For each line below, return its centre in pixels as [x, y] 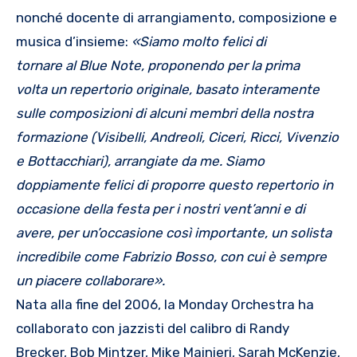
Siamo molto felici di [203, 41]
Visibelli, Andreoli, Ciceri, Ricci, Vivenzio [217, 137]
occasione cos [143, 232]
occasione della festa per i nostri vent [133, 208]
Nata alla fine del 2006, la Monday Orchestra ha [165, 304]
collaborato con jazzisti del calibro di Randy [153, 328]
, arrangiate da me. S [171, 161]
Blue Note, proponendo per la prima [189, 65]
